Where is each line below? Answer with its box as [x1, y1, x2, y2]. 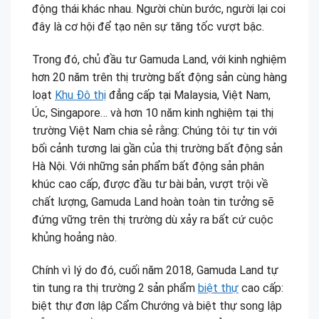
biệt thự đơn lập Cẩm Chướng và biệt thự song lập [32, 298, 282, 313]
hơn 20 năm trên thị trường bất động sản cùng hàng [32, 70, 287, 84]
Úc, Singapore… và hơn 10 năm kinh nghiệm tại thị [32, 105, 273, 120]
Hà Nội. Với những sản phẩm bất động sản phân [32, 159, 264, 173]
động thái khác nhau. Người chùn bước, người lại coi [32, 2, 286, 16]
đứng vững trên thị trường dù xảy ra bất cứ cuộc [32, 212, 273, 226]
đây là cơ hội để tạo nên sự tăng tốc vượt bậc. [32, 20, 264, 34]
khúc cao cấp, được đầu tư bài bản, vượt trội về [32, 177, 268, 191]
